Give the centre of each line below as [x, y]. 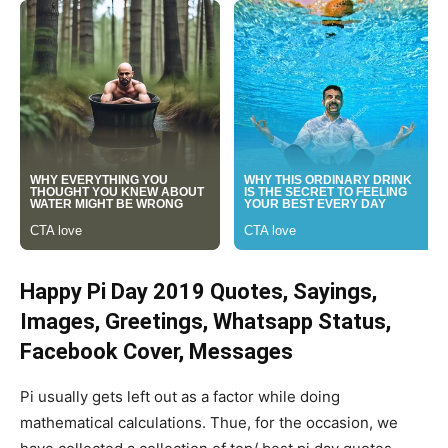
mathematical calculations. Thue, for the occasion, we [209, 423]
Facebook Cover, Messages [156, 352]
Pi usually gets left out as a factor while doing [180, 397]
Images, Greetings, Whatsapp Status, [205, 322]
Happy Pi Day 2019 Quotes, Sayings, [198, 292]
